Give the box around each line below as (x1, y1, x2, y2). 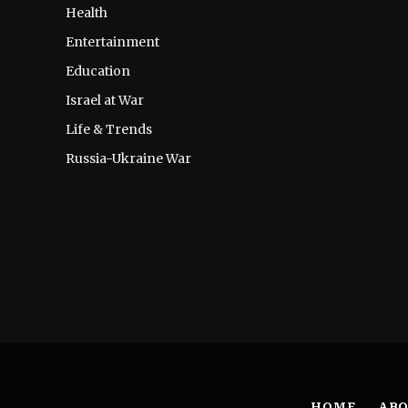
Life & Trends (66, 121, 152, 138)
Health (66, 5, 107, 21)
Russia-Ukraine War (66, 150, 191, 167)
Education (66, 63, 130, 79)
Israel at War (66, 92, 144, 108)
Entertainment (66, 34, 159, 50)
